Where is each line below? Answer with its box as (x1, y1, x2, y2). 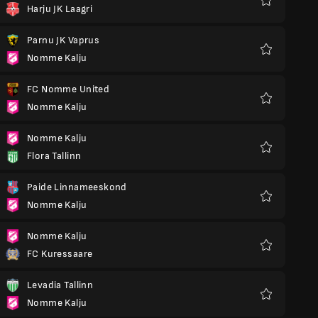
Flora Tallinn (27, 150, 82, 162)
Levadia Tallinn (27, 279, 94, 291)
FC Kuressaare (27, 248, 93, 260)
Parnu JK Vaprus (27, 34, 100, 46)
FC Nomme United (27, 83, 110, 95)
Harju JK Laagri (27, 3, 93, 15)
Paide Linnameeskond (27, 181, 127, 193)
